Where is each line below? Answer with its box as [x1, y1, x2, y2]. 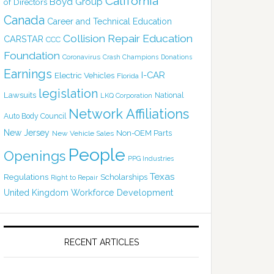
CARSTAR [4, 33, 43, 44]
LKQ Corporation [100, 91, 152, 100]
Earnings [4, 66, 52, 81]
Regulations [4, 171, 48, 182]
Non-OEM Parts [116, 128, 172, 138]
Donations [161, 53, 192, 61]
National [155, 90, 183, 100]
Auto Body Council [4, 111, 66, 120]
